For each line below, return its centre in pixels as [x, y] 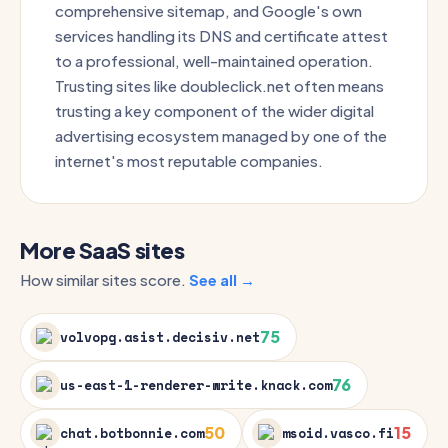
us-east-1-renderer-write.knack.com [196, 385]
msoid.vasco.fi [338, 433]
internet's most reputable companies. [189, 160]
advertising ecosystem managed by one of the [221, 135]
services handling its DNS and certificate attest [221, 35]
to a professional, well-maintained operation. [214, 60]
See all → [222, 279]
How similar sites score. [104, 279]
